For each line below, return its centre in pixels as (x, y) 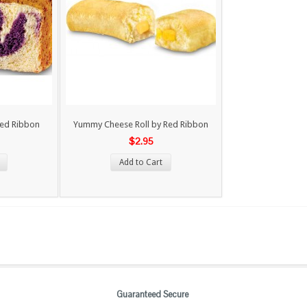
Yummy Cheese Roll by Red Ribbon (141, 124)
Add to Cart (141, 162)
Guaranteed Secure (152, 295)
